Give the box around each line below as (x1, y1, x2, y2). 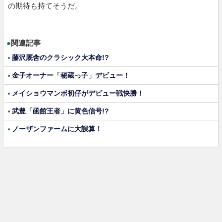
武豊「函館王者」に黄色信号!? (12, 107, 109, 115)
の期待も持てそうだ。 (8, 1, 82, 10)
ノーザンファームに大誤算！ (12, 124, 102, 133)
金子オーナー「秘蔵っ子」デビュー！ (12, 71, 130, 79)
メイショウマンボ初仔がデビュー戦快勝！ (12, 89, 144, 97)
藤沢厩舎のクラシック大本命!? (12, 53, 109, 61)
